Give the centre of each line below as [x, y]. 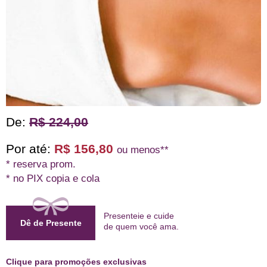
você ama [158, 226]
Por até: [28, 148]
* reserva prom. [41, 164]
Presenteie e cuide [139, 215]
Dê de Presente [51, 223]
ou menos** [143, 150]
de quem [122, 226]
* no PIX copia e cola [53, 178]
